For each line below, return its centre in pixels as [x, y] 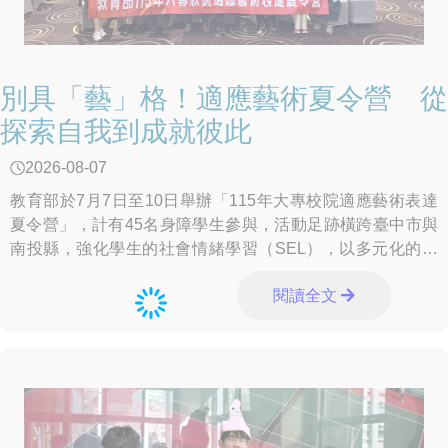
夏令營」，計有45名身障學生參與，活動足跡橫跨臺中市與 [224, 225]
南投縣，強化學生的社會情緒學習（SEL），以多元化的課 [224, 249]
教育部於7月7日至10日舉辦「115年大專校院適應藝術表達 [224, 201]
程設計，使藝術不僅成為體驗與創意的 [146, 273]
